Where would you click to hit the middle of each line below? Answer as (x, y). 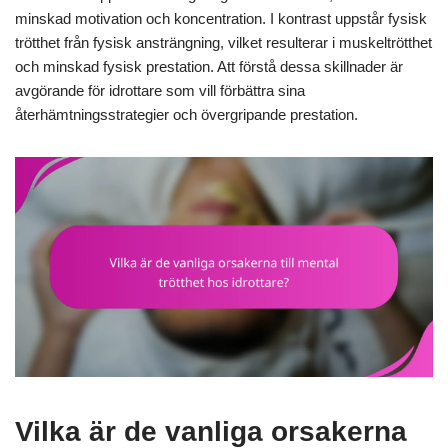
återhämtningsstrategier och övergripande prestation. (186, 115)
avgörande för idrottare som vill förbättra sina (160, 91)
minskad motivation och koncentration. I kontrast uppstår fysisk (221, 19)
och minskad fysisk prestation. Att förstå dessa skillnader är (209, 67)
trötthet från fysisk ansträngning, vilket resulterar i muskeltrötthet (223, 43)
